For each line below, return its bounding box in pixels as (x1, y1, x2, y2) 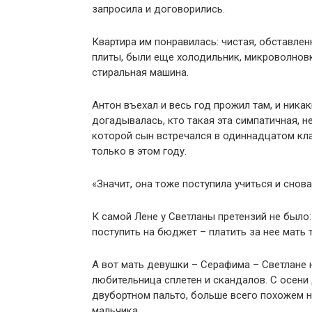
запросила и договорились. (92, 3, 225, 16)
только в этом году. (92, 145, 187, 158)
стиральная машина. (92, 66, 189, 79)
